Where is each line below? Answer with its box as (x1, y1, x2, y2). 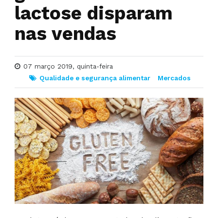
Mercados (158, 73, 191, 82)
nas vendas (15, 22, 116, 44)
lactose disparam (15, 1, 173, 24)
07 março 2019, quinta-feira (23, 62, 113, 70)
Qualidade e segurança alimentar (39, 73, 150, 82)
